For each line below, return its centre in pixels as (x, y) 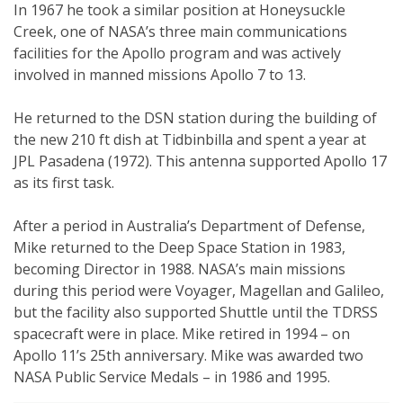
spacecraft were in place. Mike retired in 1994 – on (182, 333)
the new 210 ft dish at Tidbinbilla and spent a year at (190, 139)
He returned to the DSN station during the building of (195, 117)
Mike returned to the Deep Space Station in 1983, (179, 247)
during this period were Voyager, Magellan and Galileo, (199, 290)
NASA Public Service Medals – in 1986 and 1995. (172, 376)
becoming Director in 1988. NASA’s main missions (179, 269)
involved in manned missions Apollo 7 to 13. (160, 74)
